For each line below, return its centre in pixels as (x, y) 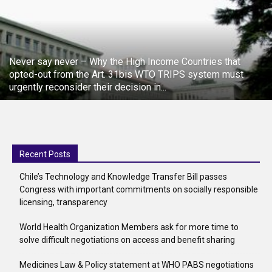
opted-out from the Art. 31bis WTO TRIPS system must (126, 74)
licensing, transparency (63, 202)
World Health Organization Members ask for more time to (129, 227)
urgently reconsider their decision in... (88, 87)
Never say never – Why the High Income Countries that (125, 61)
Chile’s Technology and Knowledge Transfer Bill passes (123, 176)
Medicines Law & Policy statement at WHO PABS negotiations (137, 264)
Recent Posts (45, 154)
